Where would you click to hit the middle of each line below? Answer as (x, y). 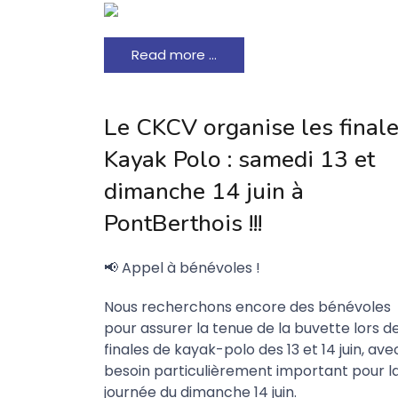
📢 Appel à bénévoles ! (182, 268)
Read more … (174, 55)
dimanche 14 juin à (204, 191)
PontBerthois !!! (183, 223)
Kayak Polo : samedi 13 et (239, 159)
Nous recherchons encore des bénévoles (247, 307)
